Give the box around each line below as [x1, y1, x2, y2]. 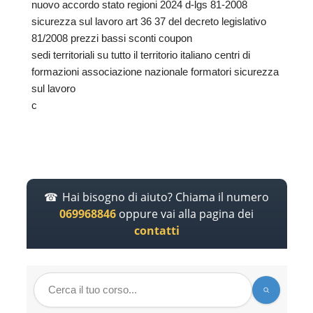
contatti [133, 222, 180, 238]
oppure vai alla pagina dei [116, 205, 254, 221]
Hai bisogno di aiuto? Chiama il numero [62, 189, 269, 205]
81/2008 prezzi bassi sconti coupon [31, 32, 192, 45]
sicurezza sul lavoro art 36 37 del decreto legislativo [31, 15, 266, 28]
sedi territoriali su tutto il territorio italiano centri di [31, 49, 250, 61]
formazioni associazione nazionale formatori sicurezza [31, 66, 279, 78]
